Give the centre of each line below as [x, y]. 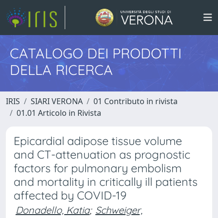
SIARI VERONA [57, 101]
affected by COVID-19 [70, 195]
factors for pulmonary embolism [98, 168]
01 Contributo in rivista [136, 101]
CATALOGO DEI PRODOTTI [96, 53]
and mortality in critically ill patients [106, 182]
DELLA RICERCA [61, 70]
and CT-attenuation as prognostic [102, 154]
